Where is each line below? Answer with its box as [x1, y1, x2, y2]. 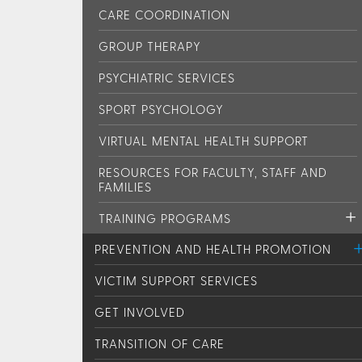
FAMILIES [99, 179, 152, 194]
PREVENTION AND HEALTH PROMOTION [95, 241, 331, 256]
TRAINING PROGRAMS [99, 210, 231, 225]
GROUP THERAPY [99, 38, 201, 53]
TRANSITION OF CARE [95, 335, 225, 351]
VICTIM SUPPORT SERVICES [95, 272, 258, 288]
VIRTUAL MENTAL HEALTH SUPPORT [99, 133, 309, 148]
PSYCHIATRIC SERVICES [99, 69, 235, 85]
